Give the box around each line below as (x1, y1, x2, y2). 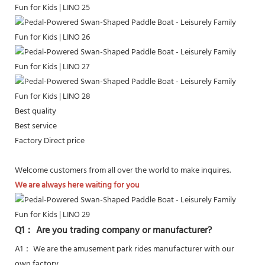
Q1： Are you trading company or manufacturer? (15, 222, 212, 238)
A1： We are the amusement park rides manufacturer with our (15, 242, 234, 256)
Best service (15, 119, 57, 133)
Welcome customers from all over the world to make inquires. (15, 163, 231, 177)
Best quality (15, 104, 56, 118)
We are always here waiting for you (15, 178, 140, 192)
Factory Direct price (15, 134, 85, 148)
